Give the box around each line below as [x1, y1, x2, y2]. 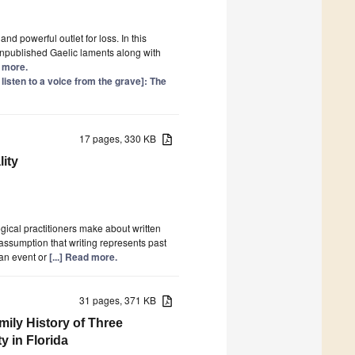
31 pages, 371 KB [79, 292, 163, 307]
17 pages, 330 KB [79, 131, 163, 145]
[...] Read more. [49, 249, 117, 264]
